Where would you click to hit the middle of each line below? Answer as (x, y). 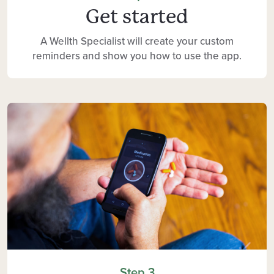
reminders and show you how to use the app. (137, 56)
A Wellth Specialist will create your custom (137, 42)
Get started (137, 17)
